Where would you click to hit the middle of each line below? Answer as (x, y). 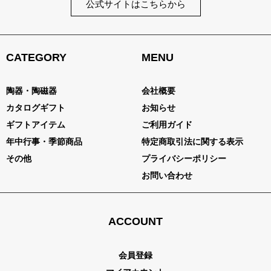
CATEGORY (36, 57)
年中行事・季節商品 (44, 141)
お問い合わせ (167, 175)
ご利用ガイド (167, 124)
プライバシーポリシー (184, 158)
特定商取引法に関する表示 (192, 141)
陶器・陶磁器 (31, 90)
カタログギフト (36, 107)
